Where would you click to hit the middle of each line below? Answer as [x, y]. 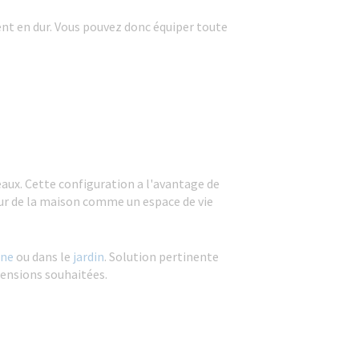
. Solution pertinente [161, 256]
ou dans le [43, 256]
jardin [89, 256]
